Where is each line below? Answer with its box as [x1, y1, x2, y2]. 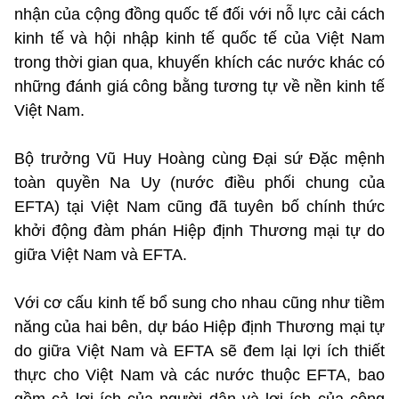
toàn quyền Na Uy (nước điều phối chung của [14, 173, 385, 191]
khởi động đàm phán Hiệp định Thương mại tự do [14, 221, 385, 240]
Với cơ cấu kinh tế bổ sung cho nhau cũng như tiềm [14, 293, 385, 312]
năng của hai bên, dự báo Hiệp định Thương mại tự [14, 317, 385, 336]
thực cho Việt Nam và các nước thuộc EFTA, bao [14, 365, 385, 384]
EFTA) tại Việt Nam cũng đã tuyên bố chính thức [14, 197, 385, 216]
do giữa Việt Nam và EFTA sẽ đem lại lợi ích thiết [14, 341, 385, 360]
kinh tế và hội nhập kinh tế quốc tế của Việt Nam [14, 28, 385, 47]
